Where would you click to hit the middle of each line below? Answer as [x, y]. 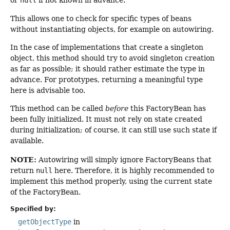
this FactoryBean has [167, 109]
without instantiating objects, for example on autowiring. [112, 29]
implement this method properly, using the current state [111, 181]
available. [27, 141]
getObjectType [45, 222]
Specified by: [33, 209]
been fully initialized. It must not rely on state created [106, 119]
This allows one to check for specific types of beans [101, 18]
